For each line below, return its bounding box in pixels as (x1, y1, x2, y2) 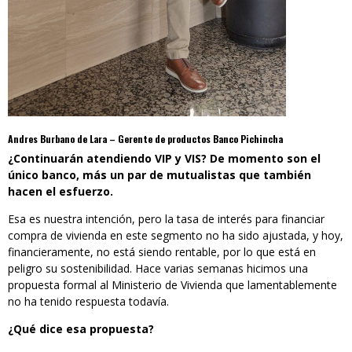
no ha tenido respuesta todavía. (8, 294, 169, 309)
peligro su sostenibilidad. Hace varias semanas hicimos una (8, 261, 308, 276)
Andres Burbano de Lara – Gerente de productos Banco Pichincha (8, 132, 283, 145)
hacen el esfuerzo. (8, 184, 113, 199)
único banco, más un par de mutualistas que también (8, 167, 311, 182)
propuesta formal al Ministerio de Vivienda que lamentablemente (8, 277, 337, 292)
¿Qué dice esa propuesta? (8, 321, 154, 336)
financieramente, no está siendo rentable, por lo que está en (8, 244, 316, 259)
